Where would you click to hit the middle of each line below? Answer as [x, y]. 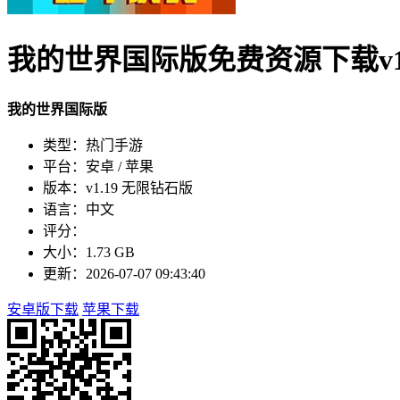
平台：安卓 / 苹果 [98, 166]
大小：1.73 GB [89, 252]
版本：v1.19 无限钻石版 [118, 187]
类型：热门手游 [93, 145]
